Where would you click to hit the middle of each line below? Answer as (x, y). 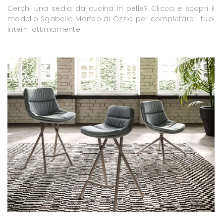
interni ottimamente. (45, 29)
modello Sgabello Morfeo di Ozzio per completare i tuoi (111, 19)
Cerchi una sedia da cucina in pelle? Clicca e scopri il (111, 8)
